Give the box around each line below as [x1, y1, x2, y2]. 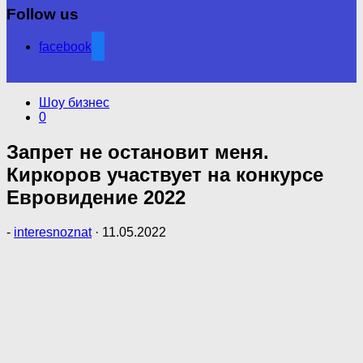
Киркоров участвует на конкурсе [6, 164, 323, 186]
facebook [39, 40, 92, 54]
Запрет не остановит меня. [6, 141, 269, 164]
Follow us [6, 5, 79, 23]
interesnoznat [14, 225, 92, 240]
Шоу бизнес [39, 96, 109, 110]
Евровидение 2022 [6, 186, 186, 209]
